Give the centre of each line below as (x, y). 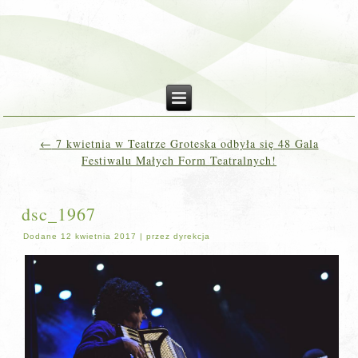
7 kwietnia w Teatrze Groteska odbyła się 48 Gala (185, 143)
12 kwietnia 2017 (99, 236)
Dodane (41, 236)
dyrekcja (192, 236)
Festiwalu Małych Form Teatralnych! (179, 160)
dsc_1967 (59, 214)
